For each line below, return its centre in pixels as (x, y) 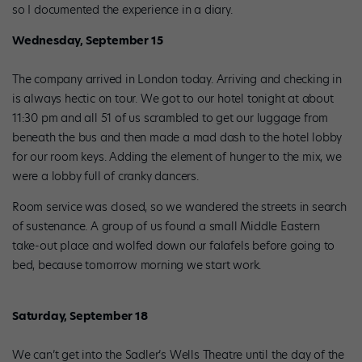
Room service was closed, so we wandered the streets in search (179, 207)
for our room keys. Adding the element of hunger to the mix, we (177, 157)
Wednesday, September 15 (88, 41)
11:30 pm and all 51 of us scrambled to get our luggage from (170, 118)
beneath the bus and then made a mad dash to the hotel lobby (177, 138)
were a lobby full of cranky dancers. (107, 177)
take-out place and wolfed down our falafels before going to (174, 246)
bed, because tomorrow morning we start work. (138, 265)
